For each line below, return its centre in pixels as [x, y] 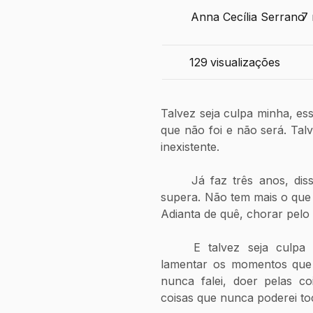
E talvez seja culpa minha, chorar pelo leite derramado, [177, 248]
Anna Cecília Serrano [248, 16]
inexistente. [190, 147]
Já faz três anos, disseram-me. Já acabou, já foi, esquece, [176, 181]
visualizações [246, 62]
